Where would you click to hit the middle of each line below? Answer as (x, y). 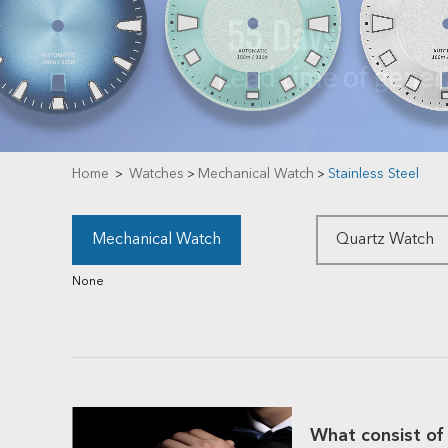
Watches (156, 174)
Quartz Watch (385, 240)
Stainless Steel (373, 174)
